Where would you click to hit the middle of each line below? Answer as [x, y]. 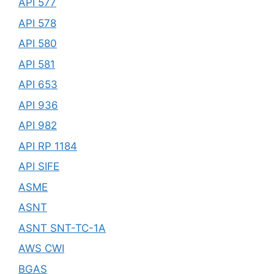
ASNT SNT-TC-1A [62, 228]
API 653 [38, 84]
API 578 [37, 23]
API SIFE [39, 166]
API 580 [38, 43]
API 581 [37, 64]
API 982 [38, 125]
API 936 [38, 105]
